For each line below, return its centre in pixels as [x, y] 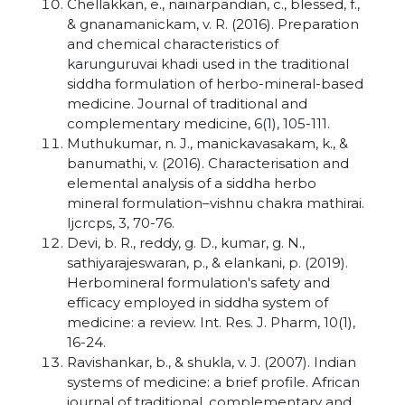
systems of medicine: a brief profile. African [213, 382]
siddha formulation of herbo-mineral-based [215, 84]
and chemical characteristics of [173, 44]
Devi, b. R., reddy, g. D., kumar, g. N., [186, 243]
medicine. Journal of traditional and [187, 104]
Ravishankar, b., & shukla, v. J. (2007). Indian [212, 362]
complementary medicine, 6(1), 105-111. [198, 123]
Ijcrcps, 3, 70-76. [121, 223]
